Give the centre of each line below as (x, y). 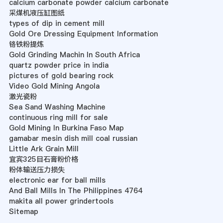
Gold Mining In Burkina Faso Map (66, 128)
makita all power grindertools (61, 201)
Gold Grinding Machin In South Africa (74, 55)
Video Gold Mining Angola (54, 86)
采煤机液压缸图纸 (37, 13)
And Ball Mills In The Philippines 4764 (75, 191)
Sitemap (23, 212)
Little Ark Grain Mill (44, 149)
